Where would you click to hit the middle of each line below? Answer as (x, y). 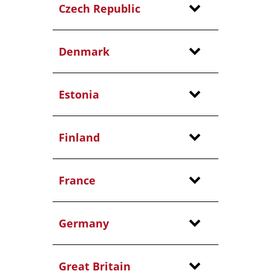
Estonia (79, 94)
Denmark (84, 51)
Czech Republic (99, 8)
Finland (79, 137)
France (77, 180)
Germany (83, 223)
